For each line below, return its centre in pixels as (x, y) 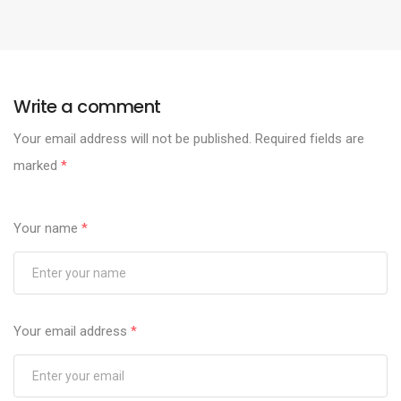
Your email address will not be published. (132, 139)
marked (37, 166)
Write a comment (87, 107)
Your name (47, 229)
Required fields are (308, 139)
